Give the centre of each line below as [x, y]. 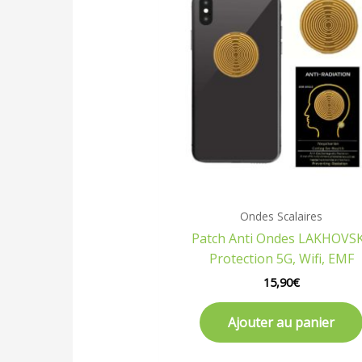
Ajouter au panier [282, 322]
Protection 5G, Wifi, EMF [281, 258]
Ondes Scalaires [282, 216]
